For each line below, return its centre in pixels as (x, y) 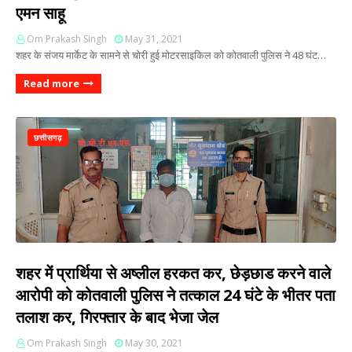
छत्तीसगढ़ (48, 137)
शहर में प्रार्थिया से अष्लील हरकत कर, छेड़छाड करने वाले (173, 273)
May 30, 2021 (154, 343)
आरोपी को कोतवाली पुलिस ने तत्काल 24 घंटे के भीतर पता (176, 295)
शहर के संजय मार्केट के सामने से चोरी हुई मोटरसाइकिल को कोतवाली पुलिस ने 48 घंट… (171, 55)
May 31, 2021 (154, 39)
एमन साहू (40, 13)
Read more (51, 83)
